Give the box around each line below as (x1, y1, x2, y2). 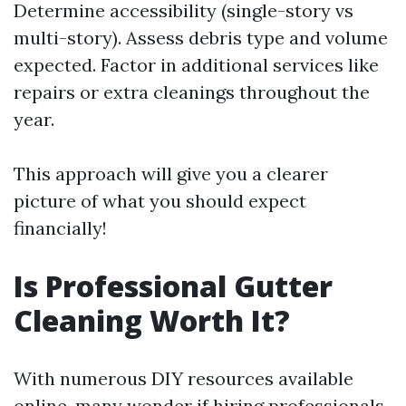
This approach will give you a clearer (14, 162, 328, 185)
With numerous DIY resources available (14, 367, 353, 390)
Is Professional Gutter (14, 266, 333, 305)
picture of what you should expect (14, 189, 306, 212)
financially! (14, 217, 107, 239)
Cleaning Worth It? (14, 301, 290, 340)
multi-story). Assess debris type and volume (14, 26, 388, 49)
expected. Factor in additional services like (14, 53, 379, 76)
